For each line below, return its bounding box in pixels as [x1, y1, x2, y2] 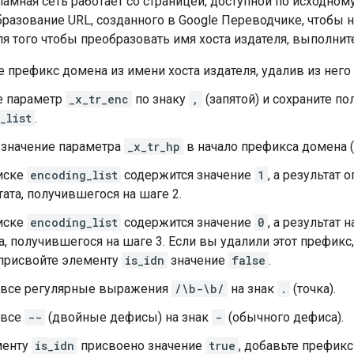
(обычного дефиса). [225, 309, 344, 325]
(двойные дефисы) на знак [45, 309, 212, 325]
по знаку [132, 91, 189, 107]
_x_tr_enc [69, 91, 129, 107]
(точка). [290, 281, 336, 296]
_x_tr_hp [127, 138, 180, 154]
